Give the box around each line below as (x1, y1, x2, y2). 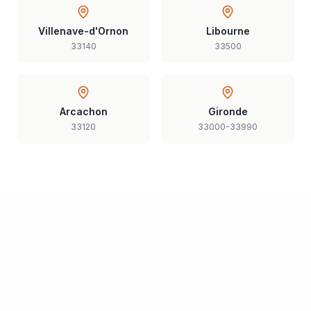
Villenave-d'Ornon (38, 25, 128, 37)
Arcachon (59, 106, 108, 117)
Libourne (205, 25, 250, 37)
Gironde (208, 106, 248, 117)
